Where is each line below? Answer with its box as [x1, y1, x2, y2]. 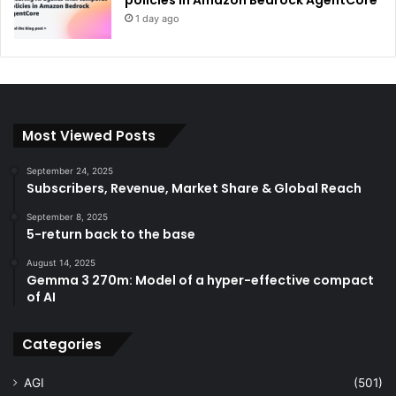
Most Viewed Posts [22, 126, 156, 145]
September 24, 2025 [27, 164, 113, 176]
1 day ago [135, 11, 179, 25]
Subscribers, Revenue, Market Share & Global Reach [27, 179, 362, 197]
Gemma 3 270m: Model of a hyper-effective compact [27, 270, 374, 289]
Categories [22, 334, 102, 354]
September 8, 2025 [27, 210, 108, 222]
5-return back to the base [27, 225, 195, 243]
